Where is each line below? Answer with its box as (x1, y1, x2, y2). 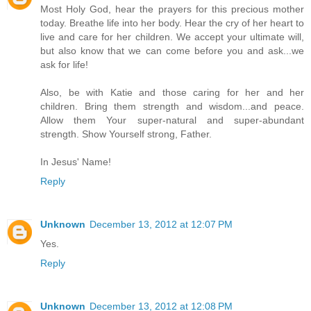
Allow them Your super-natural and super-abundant (40, 114, 304, 126)
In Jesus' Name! (40, 155, 111, 167)
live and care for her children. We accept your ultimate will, (40, 31, 304, 42)
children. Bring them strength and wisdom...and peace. (40, 100, 304, 112)
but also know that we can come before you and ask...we (40, 44, 304, 56)
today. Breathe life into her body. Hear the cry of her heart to (40, 17, 304, 28)
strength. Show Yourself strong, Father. (40, 128, 212, 140)
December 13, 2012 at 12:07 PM (90, 218, 233, 230)
